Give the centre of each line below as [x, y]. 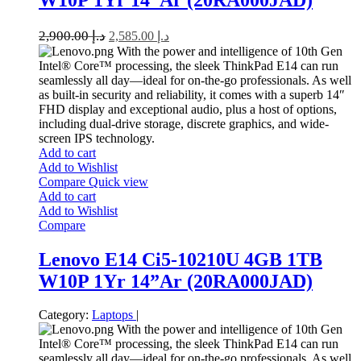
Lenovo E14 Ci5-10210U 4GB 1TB [180, 259]
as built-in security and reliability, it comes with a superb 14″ [192, 94]
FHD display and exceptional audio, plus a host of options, [188, 109]
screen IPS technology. [97, 138]
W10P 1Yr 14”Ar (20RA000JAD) [176, 281]
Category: [64, 315]
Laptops [114, 315]
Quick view [118, 181]
